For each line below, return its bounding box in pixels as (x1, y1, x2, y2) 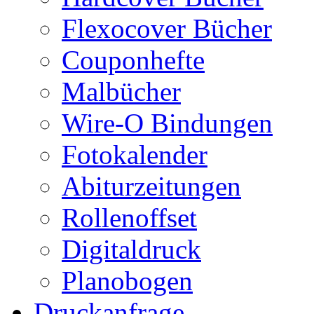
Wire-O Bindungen (62, 108, 273, 138)
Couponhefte (62, 45, 205, 75)
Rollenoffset (62, 203, 197, 233)
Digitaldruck (62, 234, 201, 264)
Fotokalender (62, 139, 207, 170)
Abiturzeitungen (62, 171, 241, 201)
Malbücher (62, 76, 181, 107)
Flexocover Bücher (62, 13, 272, 43)
